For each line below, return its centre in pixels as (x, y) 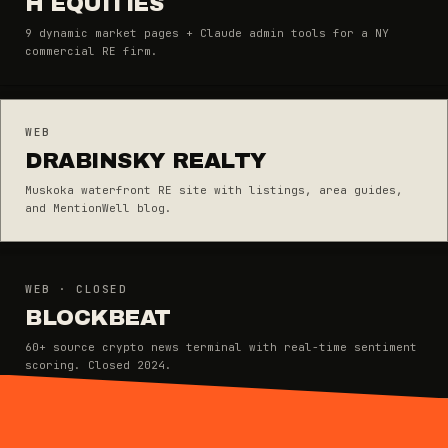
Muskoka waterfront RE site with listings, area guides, (214, 189)
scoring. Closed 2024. (98, 364)
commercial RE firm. (91, 50)
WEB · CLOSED (76, 288)
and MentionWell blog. (98, 207)
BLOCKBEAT (98, 317)
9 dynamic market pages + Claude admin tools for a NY (207, 32)
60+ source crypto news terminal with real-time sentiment (221, 346)
